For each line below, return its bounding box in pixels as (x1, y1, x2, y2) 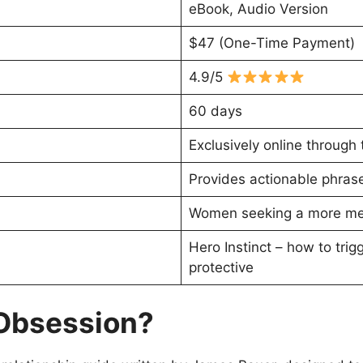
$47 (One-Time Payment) (188, 34, 355, 51)
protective (188, 258, 254, 275)
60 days (188, 102, 242, 119)
